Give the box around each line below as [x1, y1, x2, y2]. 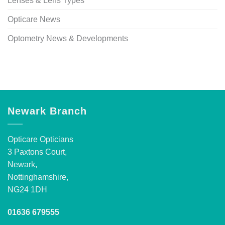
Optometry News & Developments [8, 34, 128, 43]
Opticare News [8, 15, 60, 24]
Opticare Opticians [8, 135, 73, 144]
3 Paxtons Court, [8, 147, 67, 156]
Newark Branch [8, 105, 87, 117]
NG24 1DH [8, 185, 47, 194]
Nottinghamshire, [8, 172, 68, 181]
